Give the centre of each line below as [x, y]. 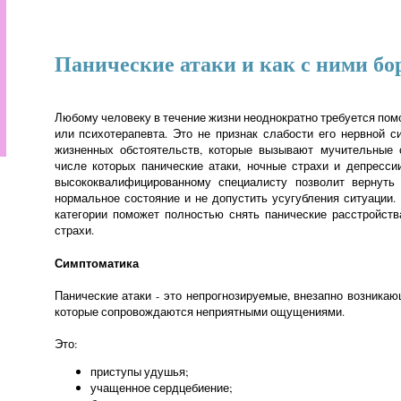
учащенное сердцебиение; [161, 388]
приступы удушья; [139, 371]
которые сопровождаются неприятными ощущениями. [199, 311]
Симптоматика [96, 263]
